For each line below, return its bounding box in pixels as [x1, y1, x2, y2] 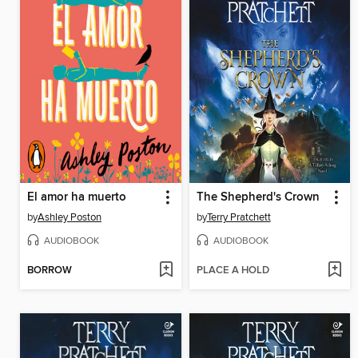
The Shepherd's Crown [196, 190, 320, 205]
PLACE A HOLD [196, 264, 269, 278]
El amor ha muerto [27, 190, 126, 205]
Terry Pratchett [206, 211, 271, 225]
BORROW [27, 264, 72, 278]
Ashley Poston [38, 211, 101, 225]
